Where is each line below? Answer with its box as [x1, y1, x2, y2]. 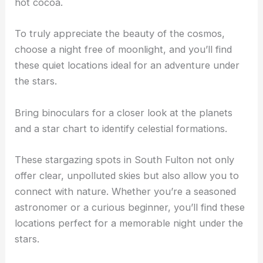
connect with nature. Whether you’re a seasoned [15, 185, 237, 197]
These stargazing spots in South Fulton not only [15, 153, 235, 166]
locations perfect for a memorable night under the [15, 217, 244, 229]
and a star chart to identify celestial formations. [15, 122, 228, 134]
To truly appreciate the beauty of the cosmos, [15, 28, 225, 40]
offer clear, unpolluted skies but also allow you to [15, 169, 240, 181]
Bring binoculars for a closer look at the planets [15, 106, 233, 119]
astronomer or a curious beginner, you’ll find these [15, 201, 245, 213]
